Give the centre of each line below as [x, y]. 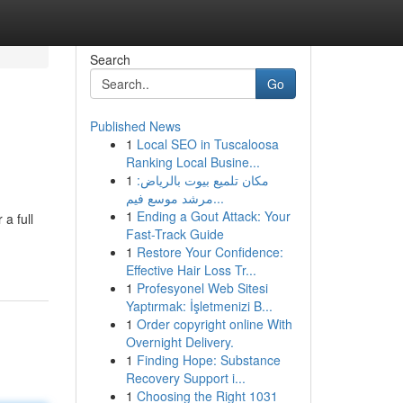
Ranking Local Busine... [193, 162]
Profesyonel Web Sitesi [202, 288]
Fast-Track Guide [175, 234]
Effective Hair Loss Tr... [191, 270]
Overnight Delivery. [179, 342]
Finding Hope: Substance [208, 360]
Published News [135, 126]
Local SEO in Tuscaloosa [207, 144]
